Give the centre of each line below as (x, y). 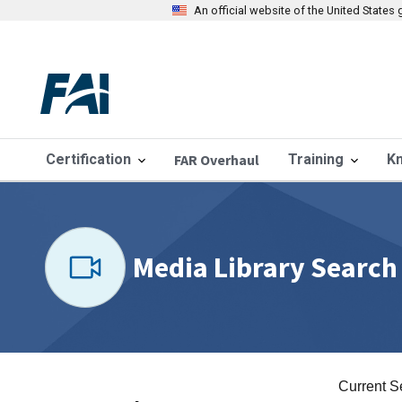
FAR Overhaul (216, 160)
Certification (88, 159)
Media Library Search (265, 267)
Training (315, 159)
